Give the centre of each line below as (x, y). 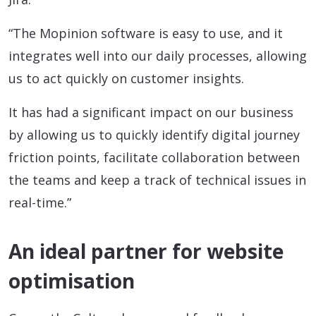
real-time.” (40, 203)
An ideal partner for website (146, 251)
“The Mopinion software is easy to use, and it (146, 34)
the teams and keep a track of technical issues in (157, 180)
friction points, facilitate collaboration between (154, 158)
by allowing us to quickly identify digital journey (154, 135)
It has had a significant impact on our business (151, 113)
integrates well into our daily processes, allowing (158, 56)
